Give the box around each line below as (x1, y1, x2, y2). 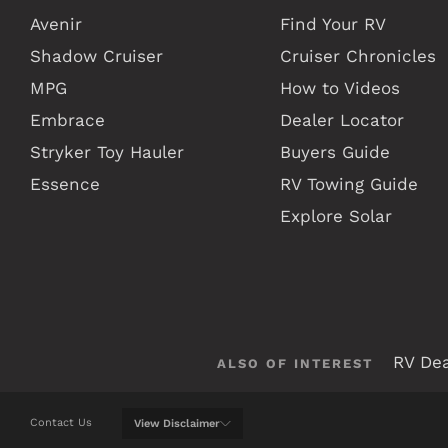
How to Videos (279, 77, 400, 98)
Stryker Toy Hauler (30, 141, 184, 162)
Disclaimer (160, 416, 220, 430)
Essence (30, 173, 100, 194)
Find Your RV (279, 13, 386, 34)
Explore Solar (279, 205, 392, 226)
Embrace (30, 109, 105, 130)
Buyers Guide (279, 141, 390, 162)
